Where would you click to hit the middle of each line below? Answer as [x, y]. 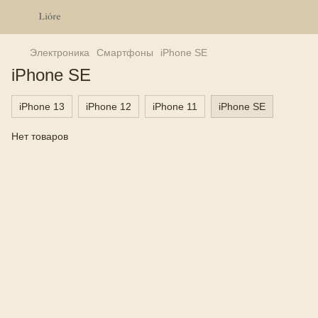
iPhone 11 [175, 106]
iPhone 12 [109, 106]
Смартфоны [125, 53]
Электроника [60, 53]
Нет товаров [40, 136]
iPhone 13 [42, 106]
